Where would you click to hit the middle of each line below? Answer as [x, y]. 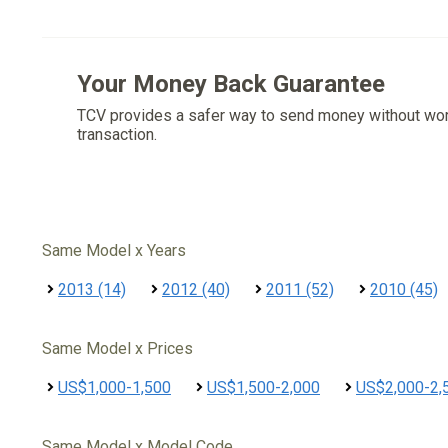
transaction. [117, 134]
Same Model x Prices [117, 348]
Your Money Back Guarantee [231, 84]
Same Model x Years [114, 250]
